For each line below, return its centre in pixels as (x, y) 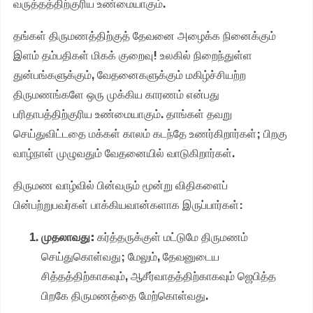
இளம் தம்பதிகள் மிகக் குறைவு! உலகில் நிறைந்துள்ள (133, 56)
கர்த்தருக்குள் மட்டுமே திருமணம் (171, 237)
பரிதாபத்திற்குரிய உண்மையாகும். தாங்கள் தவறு (123, 114)
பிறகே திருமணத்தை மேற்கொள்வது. (125, 296)
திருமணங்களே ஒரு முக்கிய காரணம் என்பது (116, 95)
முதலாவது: (68, 237)
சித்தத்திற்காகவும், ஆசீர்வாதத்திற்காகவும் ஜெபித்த (159, 276)
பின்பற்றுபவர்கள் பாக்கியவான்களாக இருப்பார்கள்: (128, 205)
